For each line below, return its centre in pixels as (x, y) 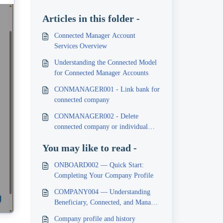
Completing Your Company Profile (104, 175)
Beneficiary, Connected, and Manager (107, 202)
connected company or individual (101, 127)
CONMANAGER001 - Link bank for (107, 89)
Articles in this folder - (91, 18)
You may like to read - (89, 148)
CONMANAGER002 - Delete (96, 116)
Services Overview (80, 46)
